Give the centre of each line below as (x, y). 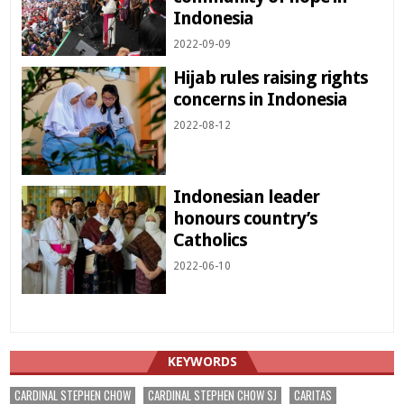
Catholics (212, 240)
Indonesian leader (247, 197)
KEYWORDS (202, 362)
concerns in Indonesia (261, 100)
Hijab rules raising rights (271, 78)
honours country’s (246, 219)
